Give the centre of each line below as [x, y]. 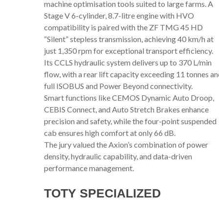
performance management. [89, 168]
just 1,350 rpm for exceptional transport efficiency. [129, 50]
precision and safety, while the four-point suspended [130, 121]
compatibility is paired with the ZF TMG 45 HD [123, 27]
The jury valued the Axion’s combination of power [126, 144]
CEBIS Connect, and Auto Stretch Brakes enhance [126, 109]
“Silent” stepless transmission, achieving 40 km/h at [129, 39]
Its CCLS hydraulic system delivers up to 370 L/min [128, 62]
